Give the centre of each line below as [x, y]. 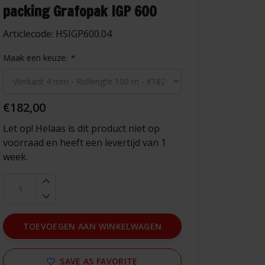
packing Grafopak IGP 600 [80, 11]
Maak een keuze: [36, 58]
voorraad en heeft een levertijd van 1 [85, 143]
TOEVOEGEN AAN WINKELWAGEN [92, 226]
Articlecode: [29, 34]
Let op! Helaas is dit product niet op [81, 128]
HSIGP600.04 [84, 34]
